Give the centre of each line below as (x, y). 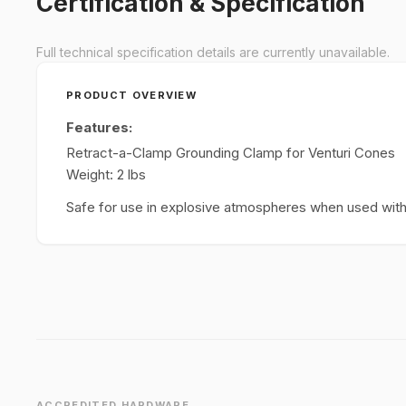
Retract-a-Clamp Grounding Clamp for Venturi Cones (231, 153)
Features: (99, 127)
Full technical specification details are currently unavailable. (213, 52)
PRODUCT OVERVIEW (132, 95)
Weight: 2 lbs (106, 174)
